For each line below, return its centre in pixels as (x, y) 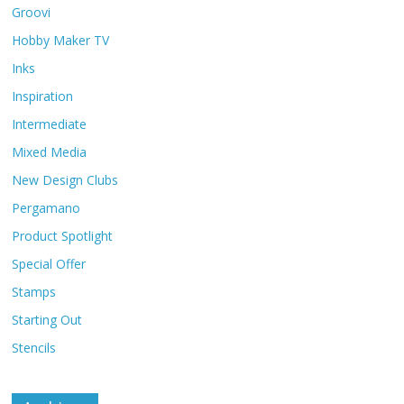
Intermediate (50, 124)
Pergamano (46, 207)
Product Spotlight (63, 235)
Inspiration (43, 96)
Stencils (34, 347)
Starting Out (47, 319)
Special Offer (49, 263)
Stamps (34, 291)
